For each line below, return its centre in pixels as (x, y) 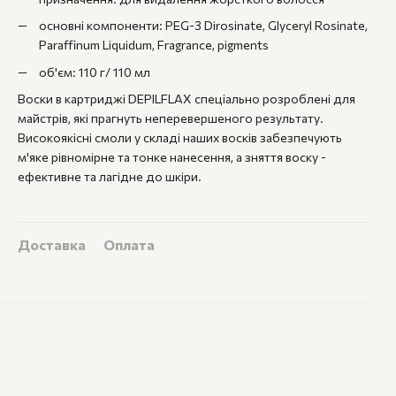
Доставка (52, 244)
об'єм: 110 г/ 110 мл (95, 72)
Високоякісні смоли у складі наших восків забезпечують (180, 137)
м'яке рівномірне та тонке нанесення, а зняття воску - (172, 156)
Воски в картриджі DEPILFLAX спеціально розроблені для (187, 98)
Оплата (129, 244)
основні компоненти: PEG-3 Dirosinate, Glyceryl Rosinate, (203, 26)
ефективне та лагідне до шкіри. (110, 176)
